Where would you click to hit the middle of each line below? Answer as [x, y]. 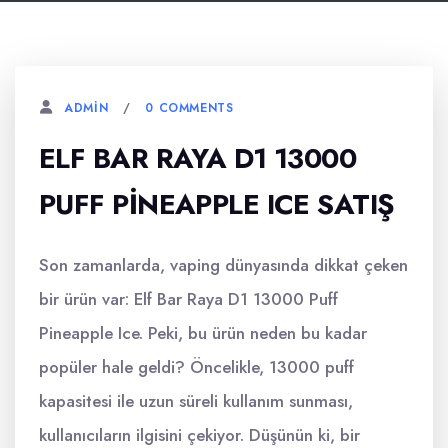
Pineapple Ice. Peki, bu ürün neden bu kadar [203, 333]
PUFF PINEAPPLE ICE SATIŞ [217, 204]
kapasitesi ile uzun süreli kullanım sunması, [196, 401]
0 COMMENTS [189, 107]
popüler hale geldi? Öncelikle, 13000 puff [196, 367]
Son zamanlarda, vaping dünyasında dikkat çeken [223, 265]
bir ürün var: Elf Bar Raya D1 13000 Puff [188, 299]
